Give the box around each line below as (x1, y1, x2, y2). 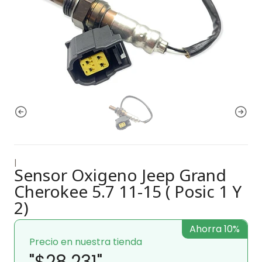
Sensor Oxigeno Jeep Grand (14, 163, 226, 186)
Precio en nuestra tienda (29, 235, 142, 249)
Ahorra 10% (189, 222, 240, 236)
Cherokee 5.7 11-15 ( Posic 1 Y (14, 180, 242, 202)
